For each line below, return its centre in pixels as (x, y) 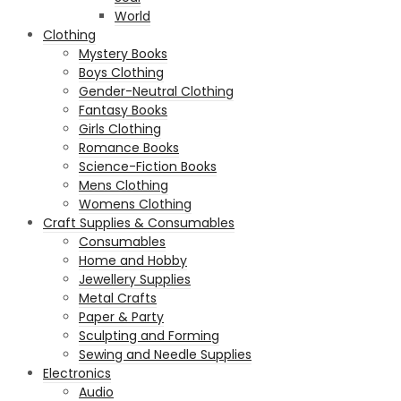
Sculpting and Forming (149, 335)
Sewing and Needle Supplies (165, 354)
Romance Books (129, 147)
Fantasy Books (123, 110)
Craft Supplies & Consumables (139, 222)
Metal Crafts (118, 298)
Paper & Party (121, 316)
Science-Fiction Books (148, 166)
